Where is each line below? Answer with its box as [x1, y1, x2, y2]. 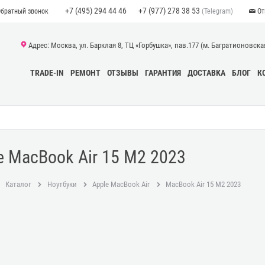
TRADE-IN [30, 68, 64, 78]
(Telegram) [199, 7, 233, 15]
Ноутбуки [47, 180, 77, 189]
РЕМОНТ [70, 68, 101, 78]
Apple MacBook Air [92, 180, 150, 189]
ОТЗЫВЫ [107, 68, 138, 78]
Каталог [5, 180, 31, 189]
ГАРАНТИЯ [145, 68, 181, 78]
